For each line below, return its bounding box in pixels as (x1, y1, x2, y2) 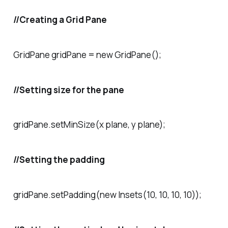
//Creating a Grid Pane (13, 13, 107, 25)
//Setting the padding (13, 154, 105, 166)
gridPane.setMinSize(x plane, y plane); (13, 119, 165, 131)
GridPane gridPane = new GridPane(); (13, 48, 161, 61)
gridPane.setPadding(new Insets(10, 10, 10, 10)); (13, 188, 202, 201)
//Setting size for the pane (13, 83, 124, 96)
